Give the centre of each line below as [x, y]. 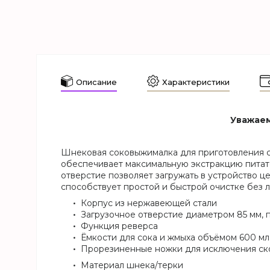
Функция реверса [119, 226]
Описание [96, 82]
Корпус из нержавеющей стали [149, 203]
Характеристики [196, 82]
